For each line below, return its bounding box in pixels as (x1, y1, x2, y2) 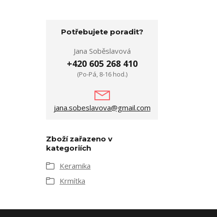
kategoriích (46, 143, 91, 153)
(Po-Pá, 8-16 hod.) (77, 70, 127, 78)
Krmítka (60, 176, 85, 186)
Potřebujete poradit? (61, 27, 143, 36)
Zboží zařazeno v (46, 134, 112, 143)
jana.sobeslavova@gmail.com (53, 103, 151, 112)
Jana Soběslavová (73, 46, 131, 56)
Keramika (60, 161, 91, 170)
